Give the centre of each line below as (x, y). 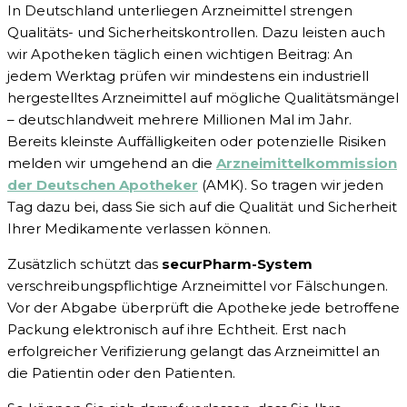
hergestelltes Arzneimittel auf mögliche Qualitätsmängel (203, 98)
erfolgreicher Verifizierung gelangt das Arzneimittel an (194, 352)
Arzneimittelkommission (307, 164)
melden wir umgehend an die (112, 164)
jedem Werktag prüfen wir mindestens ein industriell (188, 76)
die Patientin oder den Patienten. (121, 373)
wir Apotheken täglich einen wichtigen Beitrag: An (180, 55)
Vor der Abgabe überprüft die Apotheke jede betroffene (203, 308)
